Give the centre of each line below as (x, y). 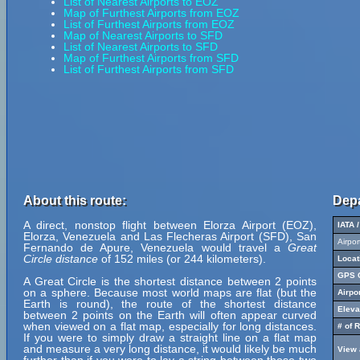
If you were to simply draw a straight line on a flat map (170, 337)
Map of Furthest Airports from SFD (151, 58)
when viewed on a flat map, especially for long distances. (170, 326)
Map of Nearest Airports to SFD (143, 35)
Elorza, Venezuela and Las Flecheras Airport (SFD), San (170, 236)
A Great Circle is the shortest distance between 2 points (170, 281)
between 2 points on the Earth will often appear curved (170, 315)
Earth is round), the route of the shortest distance (170, 304)
